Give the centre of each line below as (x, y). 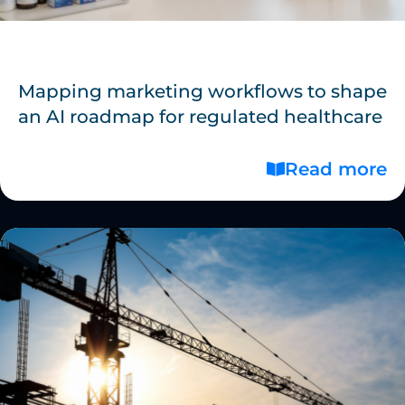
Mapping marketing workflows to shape (202, 91)
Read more (336, 169)
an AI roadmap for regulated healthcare (200, 116)
